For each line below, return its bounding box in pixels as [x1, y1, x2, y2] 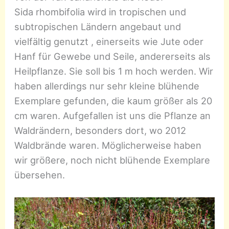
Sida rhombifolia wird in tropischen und [14, 6, 187, 18]
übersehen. [14, 169, 65, 181]
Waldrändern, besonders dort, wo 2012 [14, 125, 187, 136]
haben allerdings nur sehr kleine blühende [14, 80, 200, 92]
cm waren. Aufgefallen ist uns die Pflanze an [14, 110, 211, 122]
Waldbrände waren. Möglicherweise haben [14, 140, 202, 151]
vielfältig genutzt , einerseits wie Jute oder [14, 36, 204, 48]
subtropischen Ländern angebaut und [14, 21, 181, 33]
